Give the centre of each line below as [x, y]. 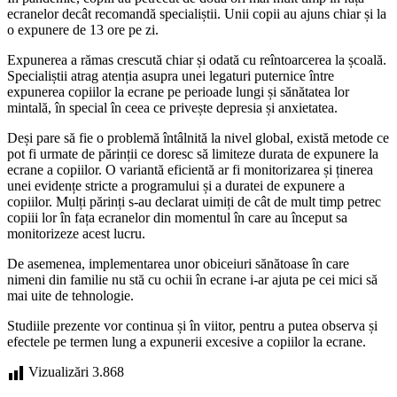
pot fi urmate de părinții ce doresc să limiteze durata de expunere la [193, 153]
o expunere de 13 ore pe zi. [83, 29]
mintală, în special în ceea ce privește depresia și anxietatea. [172, 107]
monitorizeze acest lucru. [76, 233]
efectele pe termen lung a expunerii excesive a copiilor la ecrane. [187, 341]
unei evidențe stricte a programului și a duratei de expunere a [176, 185]
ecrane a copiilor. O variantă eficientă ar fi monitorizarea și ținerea [190, 169]
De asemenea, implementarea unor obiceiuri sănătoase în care [178, 263]
